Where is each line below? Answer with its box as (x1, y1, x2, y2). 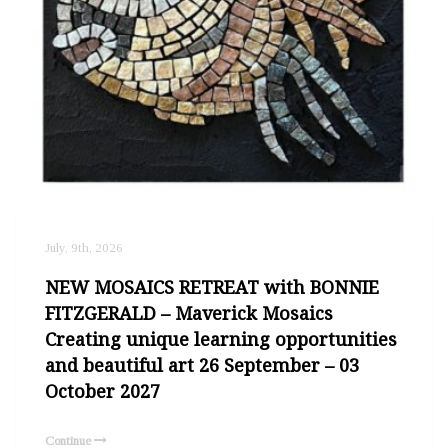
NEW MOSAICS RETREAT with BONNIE (45, 274, 379, 299)
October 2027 (45, 378, 160, 403)
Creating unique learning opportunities (45, 326, 397, 351)
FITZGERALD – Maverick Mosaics (45, 300, 333, 325)
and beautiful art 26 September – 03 (45, 352, 359, 377)
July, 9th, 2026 (45, 239, 123, 255)
